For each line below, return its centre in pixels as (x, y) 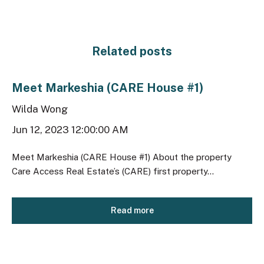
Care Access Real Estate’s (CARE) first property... (113, 171)
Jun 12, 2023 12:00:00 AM (70, 129)
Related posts (132, 52)
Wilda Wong (40, 109)
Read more (132, 211)
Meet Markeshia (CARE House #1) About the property (122, 157)
